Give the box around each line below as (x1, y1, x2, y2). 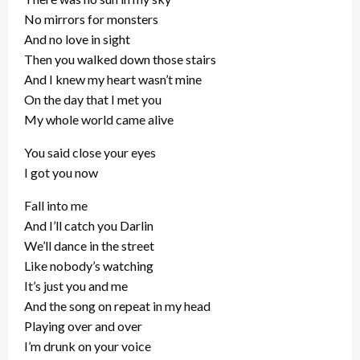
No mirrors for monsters (24, 11, 158, 27)
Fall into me (24, 198, 88, 213)
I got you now (24, 165, 98, 180)
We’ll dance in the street (24, 238, 154, 253)
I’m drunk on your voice (24, 338, 151, 354)
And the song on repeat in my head (24, 298, 211, 313)
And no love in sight (24, 31, 130, 47)
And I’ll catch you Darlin (24, 218, 153, 233)
